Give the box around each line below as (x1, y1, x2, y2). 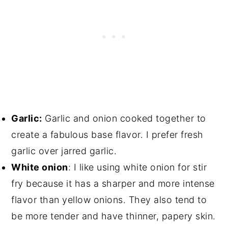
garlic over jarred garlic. (11, 145, 117, 156)
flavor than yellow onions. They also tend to (11, 194, 207, 205)
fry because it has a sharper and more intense (11, 178, 215, 189)
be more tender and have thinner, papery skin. (11, 210, 216, 221)
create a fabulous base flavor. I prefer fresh (11, 129, 204, 140)
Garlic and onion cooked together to (42, 112, 206, 124)
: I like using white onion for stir (68, 161, 207, 173)
